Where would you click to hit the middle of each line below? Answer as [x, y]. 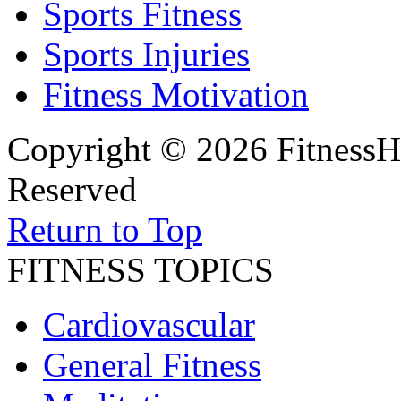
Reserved [72, 190]
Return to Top [105, 230]
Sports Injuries [146, 55]
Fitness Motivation [176, 95]
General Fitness [152, 365]
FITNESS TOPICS [141, 270]
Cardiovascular [149, 325]
